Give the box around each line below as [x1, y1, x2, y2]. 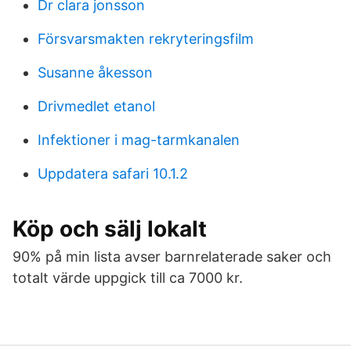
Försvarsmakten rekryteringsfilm [38, 31, 254, 47]
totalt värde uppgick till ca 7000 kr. [13, 270, 243, 286]
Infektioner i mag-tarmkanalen [38, 132, 240, 148]
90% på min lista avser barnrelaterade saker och [13, 248, 331, 265]
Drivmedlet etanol [38, 98, 155, 114]
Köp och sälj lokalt [13, 215, 207, 242]
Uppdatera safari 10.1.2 [38, 165, 188, 182]
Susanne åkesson [38, 64, 153, 81]
